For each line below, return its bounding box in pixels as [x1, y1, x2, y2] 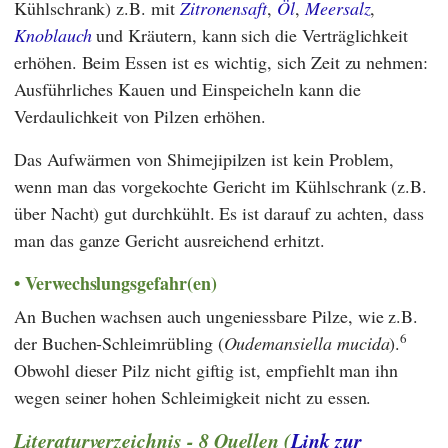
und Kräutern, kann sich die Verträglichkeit [91, 23, 409, 48]
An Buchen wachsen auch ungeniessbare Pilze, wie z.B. [14, 303, 419, 328]
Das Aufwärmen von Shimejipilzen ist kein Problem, [14, 147, 395, 172]
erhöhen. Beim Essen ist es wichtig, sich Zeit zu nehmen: [14, 50, 428, 75]
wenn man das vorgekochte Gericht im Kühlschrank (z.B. [14, 174, 428, 199]
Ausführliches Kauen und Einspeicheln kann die [14, 77, 361, 102]
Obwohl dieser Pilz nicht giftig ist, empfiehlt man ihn [14, 357, 399, 382]
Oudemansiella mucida [223, 330, 390, 355]
